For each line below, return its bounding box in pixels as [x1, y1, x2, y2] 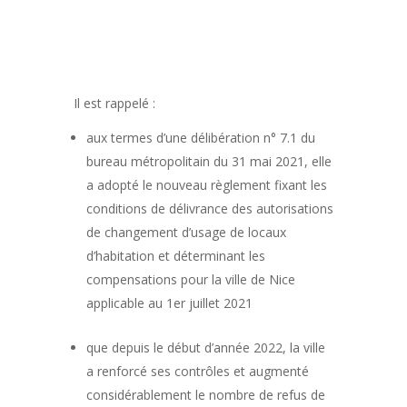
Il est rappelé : [73, 94, 155, 113]
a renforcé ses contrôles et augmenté [85, 362, 309, 381]
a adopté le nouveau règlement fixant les [85, 176, 327, 194]
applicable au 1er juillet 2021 [85, 294, 253, 313]
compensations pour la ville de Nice [85, 271, 295, 289]
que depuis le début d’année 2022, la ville [85, 339, 325, 357]
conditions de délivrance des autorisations [85, 200, 333, 218]
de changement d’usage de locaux [85, 223, 286, 242]
